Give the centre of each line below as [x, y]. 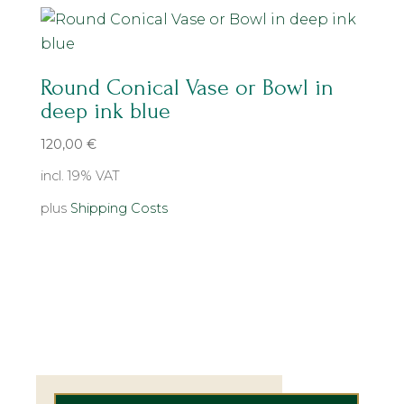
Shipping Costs [119, 208]
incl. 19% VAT [80, 176]
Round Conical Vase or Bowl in [187, 88]
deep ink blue [105, 111]
